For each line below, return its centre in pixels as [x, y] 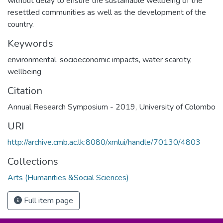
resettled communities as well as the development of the [107, 12]
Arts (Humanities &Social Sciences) [68, 177]
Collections [33, 161]
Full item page [48, 200]
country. [21, 24]
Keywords [30, 43]
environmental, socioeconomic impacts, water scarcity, [100, 59]
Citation [25, 91]
